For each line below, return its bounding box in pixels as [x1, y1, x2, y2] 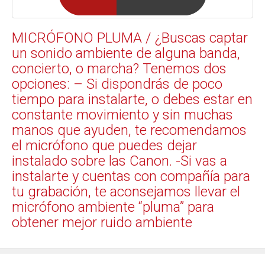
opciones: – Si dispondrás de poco [12, 76, 222, 93]
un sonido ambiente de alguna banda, [12, 45, 240, 62]
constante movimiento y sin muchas [12, 106, 233, 124]
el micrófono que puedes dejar [12, 137, 197, 154]
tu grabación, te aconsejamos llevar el [12, 183, 240, 201]
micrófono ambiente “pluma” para [12, 199, 214, 216]
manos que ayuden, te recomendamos [12, 122, 247, 139]
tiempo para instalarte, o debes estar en [12, 91, 253, 108]
